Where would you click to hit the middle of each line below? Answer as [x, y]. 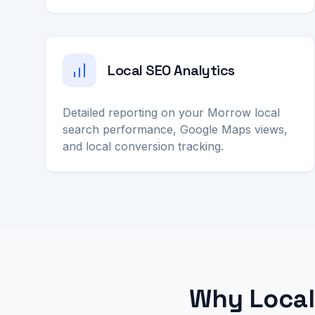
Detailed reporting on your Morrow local [171, 112]
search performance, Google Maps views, [175, 129]
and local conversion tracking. [143, 146]
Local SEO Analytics [171, 70]
